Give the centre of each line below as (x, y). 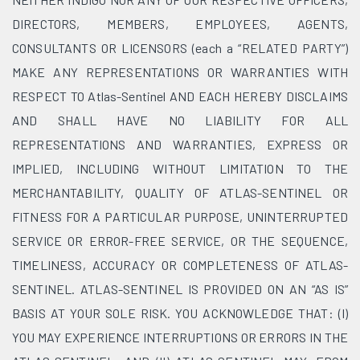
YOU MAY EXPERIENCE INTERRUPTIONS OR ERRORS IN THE (180, 337)
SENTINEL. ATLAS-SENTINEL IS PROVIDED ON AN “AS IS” (180, 289)
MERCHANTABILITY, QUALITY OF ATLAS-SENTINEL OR (180, 192)
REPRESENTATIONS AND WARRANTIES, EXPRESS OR (180, 144)
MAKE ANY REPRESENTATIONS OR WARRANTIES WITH (180, 72)
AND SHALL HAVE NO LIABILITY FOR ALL (180, 120)
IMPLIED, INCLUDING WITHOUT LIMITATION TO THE (180, 168)
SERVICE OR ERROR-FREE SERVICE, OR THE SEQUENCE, (180, 241)
